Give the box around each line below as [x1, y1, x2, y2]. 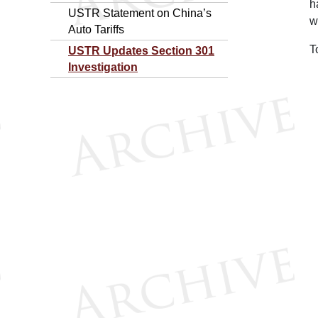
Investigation [68, 60, 138, 73]
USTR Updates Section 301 [68, 44, 214, 57]
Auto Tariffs [68, 23, 124, 35]
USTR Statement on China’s [68, 6, 212, 19]
